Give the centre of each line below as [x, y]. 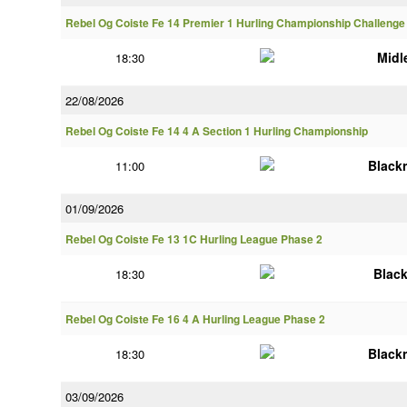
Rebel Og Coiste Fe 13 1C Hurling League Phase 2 [194, 239]
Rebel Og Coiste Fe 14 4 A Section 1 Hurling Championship [217, 131]
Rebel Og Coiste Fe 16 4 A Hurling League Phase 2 [195, 319]
